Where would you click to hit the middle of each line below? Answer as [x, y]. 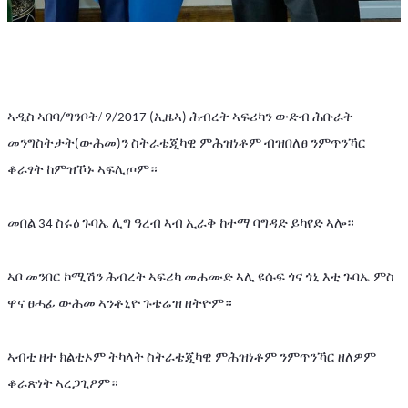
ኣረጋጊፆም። [87, 383]
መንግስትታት [41, 143]
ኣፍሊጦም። [127, 169]
